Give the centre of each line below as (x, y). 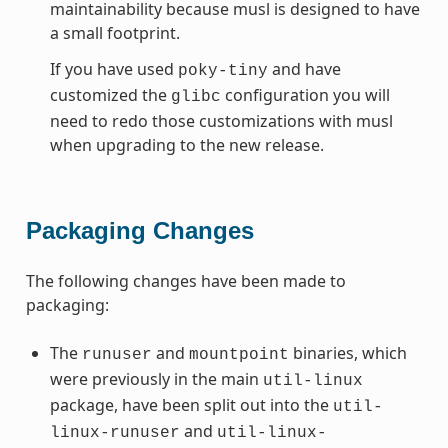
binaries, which (347, 352)
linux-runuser (114, 432)
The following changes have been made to (185, 280)
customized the (110, 94)
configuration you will (305, 94)
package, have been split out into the (191, 404)
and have (304, 68)
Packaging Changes (139, 230)
